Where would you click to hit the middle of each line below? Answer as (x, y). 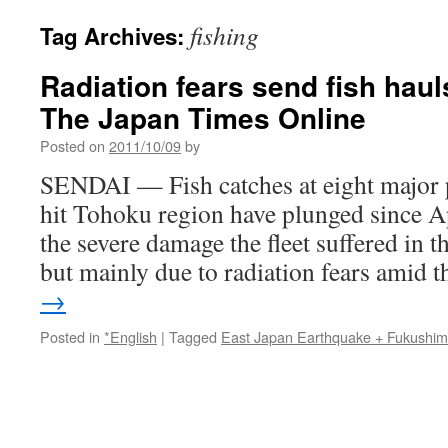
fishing (224, 35)
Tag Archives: (115, 36)
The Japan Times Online (203, 117)
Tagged (193, 336)
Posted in (70, 336)
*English (130, 336)
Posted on (72, 145)
